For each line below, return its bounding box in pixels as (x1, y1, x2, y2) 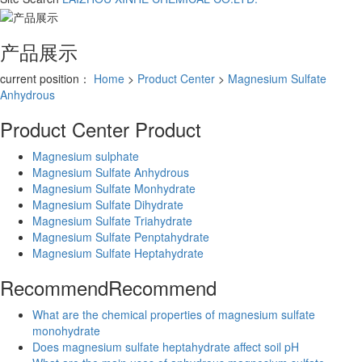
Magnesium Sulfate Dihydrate (32, 196, 183, 213)
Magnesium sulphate (32, 147, 139, 164)
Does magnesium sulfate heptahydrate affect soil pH (32, 338, 299, 355)
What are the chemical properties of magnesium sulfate (32, 305, 315, 322)
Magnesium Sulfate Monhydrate (32, 179, 196, 196)
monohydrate (32, 322, 100, 339)
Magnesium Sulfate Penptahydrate (32, 228, 209, 245)
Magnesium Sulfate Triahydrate (32, 212, 192, 229)
